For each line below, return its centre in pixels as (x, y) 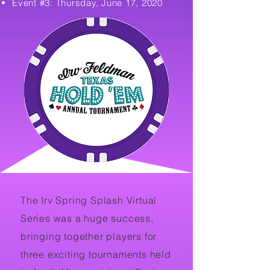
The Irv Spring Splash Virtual (89, 200)
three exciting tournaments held (96, 254)
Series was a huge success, (87, 218)
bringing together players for (89, 236)
